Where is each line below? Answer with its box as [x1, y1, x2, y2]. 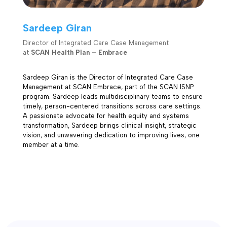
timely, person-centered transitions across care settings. [22, 102, 202, 110]
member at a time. [22, 140, 80, 148]
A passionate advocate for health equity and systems [22, 111, 189, 120]
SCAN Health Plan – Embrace [30, 48, 127, 56]
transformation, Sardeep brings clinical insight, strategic [22, 121, 197, 129]
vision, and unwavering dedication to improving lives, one [22, 131, 200, 139]
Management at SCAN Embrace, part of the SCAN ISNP [22, 83, 194, 91]
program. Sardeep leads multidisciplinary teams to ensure [22, 92, 203, 100]
